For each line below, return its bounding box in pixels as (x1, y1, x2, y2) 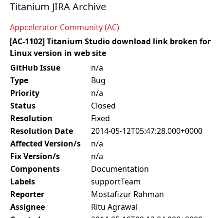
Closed (91, 100, 116, 111)
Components (10, 163, 60, 174)
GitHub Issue (10, 62, 60, 73)
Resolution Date (10, 126, 73, 136)
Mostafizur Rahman (91, 189, 164, 200)
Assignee (10, 201, 45, 212)
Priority (10, 88, 39, 98)
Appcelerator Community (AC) (10, 22, 119, 33)
